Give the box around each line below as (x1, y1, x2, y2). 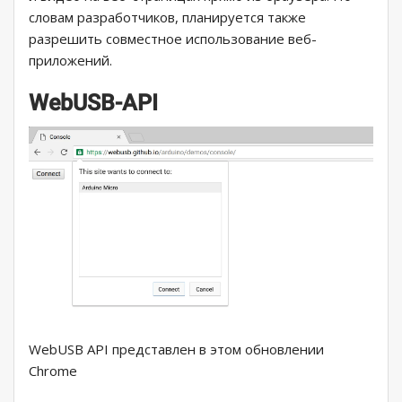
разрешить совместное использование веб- (29, 29, 317, 48)
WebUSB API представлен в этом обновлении (29, 340, 324, 359)
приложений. (29, 50, 112, 69)
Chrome (29, 362, 77, 380)
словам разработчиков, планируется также (29, 7, 306, 26)
